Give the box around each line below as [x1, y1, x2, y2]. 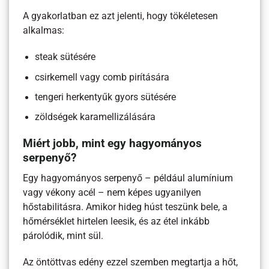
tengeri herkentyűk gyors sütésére [35, 92, 177, 103]
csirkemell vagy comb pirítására [35, 71, 170, 83]
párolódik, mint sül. [23, 230, 104, 241]
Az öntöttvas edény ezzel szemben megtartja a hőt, [23, 256, 238, 268]
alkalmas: [23, 25, 65, 37]
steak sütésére [35, 52, 96, 63]
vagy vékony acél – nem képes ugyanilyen [23, 187, 202, 198]
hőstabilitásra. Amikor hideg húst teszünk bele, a [23, 201, 228, 213]
